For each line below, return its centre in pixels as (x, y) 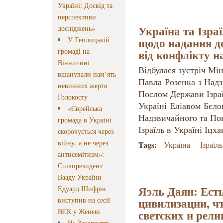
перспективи (77, 17)
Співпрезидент (80, 166)
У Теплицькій (89, 40)
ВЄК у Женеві (79, 212)
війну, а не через (83, 143)
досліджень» (76, 28)
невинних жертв (83, 86)
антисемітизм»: (81, 154)
